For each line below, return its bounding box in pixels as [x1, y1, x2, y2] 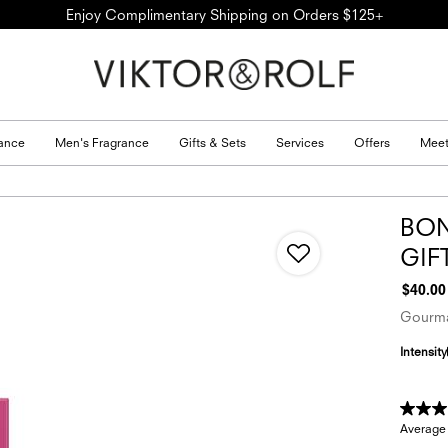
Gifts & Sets [178, 134, 246, 150]
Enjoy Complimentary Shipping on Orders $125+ [65, 6, 383, 23]
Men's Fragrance [54, 134, 149, 150]
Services [275, 134, 324, 150]
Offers [353, 134, 390, 150]
